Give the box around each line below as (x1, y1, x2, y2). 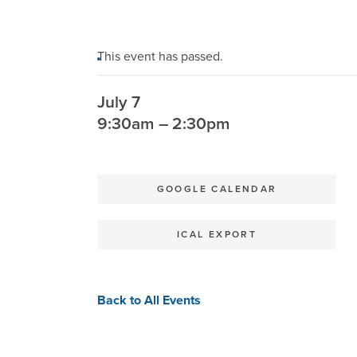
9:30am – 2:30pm (97, 114, 230, 134)
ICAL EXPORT (176, 229, 257, 240)
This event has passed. (97, 49, 223, 65)
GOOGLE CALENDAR (156, 183, 277, 194)
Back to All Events (97, 292, 201, 308)
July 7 (97, 92, 140, 112)
